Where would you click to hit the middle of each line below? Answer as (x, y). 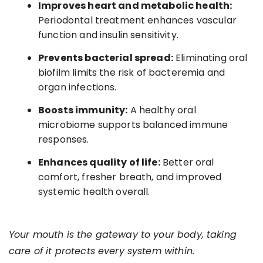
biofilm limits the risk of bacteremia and (132, 72)
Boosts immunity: (83, 110)
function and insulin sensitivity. (108, 35)
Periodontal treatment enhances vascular (137, 20)
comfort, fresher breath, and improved (130, 177)
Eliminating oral (210, 58)
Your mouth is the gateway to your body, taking (123, 234)
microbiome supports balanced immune (133, 124)
